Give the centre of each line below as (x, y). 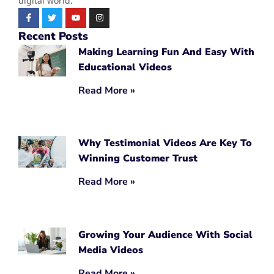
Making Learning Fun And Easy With (166, 52)
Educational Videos (125, 68)
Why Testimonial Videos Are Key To (165, 143)
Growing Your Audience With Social (165, 235)
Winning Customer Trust (138, 159)
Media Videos (110, 250)
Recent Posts (53, 36)
